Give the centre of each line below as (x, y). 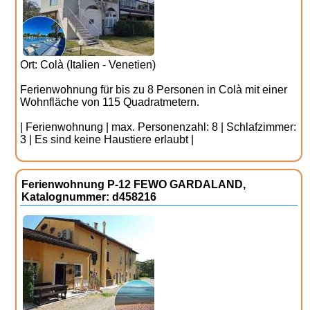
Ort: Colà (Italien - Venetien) (88, 65)
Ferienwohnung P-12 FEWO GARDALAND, (134, 184)
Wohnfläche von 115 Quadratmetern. (110, 102)
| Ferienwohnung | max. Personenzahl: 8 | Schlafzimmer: (158, 127)
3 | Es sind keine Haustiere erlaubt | (107, 139)
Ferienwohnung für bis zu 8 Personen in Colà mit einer (154, 90)
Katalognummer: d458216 (89, 197)
